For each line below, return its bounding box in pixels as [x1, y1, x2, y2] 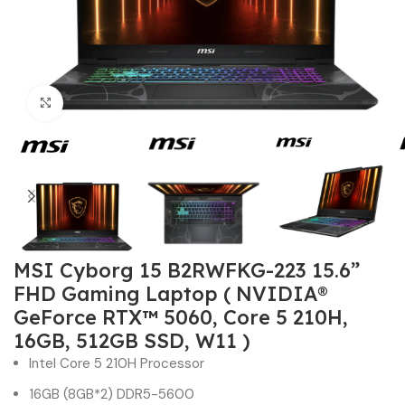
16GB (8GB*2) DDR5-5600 [29, 384, 195, 403]
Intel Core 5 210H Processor [29, 353, 205, 372]
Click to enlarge [63, 95, 160, 111]
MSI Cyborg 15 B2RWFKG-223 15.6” [14, 257, 361, 283]
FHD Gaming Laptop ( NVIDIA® [14, 280, 328, 306]
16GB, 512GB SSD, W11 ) [14, 327, 251, 353]
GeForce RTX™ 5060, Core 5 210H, [14, 304, 349, 330]
